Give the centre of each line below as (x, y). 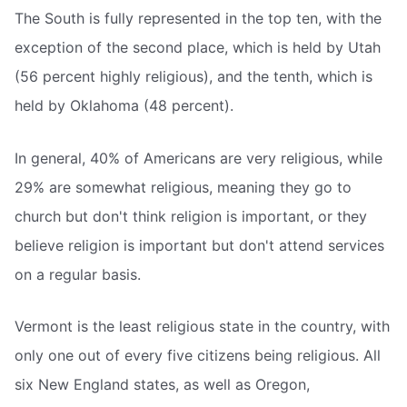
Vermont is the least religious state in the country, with (202, 327)
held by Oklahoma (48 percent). (124, 105)
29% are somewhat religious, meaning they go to (183, 187)
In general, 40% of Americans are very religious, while (199, 158)
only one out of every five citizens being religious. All (198, 356)
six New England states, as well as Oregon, (162, 385)
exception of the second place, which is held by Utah (198, 47)
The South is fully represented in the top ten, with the (198, 18)
